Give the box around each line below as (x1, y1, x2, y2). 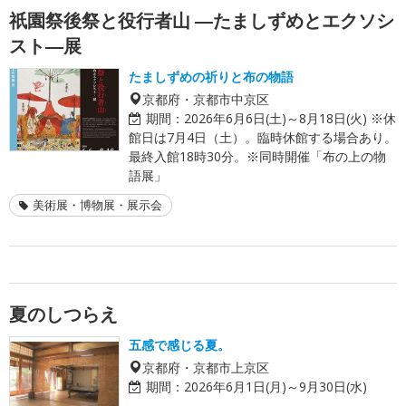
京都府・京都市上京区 (142, 360, 269, 373)
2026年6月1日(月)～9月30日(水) (184, 377, 367, 395)
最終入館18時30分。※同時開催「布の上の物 (129, 147, 386, 165)
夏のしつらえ (9, 301, 118, 326)
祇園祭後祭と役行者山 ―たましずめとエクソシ (9, 7, 394, 33)
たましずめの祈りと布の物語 (129, 67, 294, 85)
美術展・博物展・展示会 (33, 196, 162, 213)
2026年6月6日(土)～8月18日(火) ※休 (184, 109, 396, 127)
